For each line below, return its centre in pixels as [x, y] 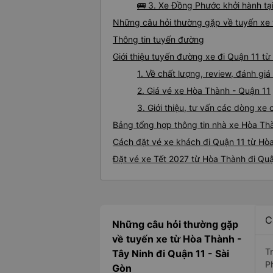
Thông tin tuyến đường [158, 40]
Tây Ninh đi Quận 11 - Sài [171, 254]
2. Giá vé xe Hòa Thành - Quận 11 [204, 91]
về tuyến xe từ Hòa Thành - [177, 239]
